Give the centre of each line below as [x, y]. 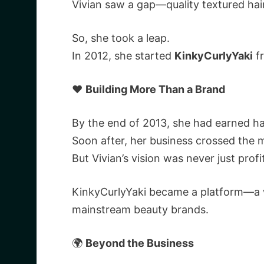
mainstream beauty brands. [140, 209]
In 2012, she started [123, 56]
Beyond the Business [140, 243]
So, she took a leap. [121, 38]
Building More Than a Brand [155, 89]
